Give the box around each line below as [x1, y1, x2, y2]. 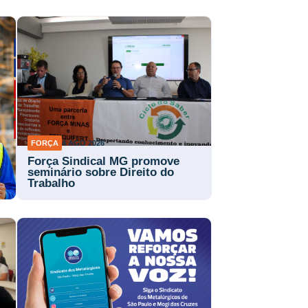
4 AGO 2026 [62, 138, 105, 147]
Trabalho [27, 177, 75, 190]
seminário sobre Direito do [27, 166, 174, 179]
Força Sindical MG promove [27, 155, 179, 168]
